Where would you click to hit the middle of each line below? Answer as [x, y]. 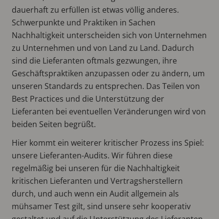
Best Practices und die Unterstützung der [88, 99]
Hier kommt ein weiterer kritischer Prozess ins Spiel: [108, 142]
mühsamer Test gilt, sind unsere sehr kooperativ [101, 206]
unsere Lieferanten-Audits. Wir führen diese [92, 155]
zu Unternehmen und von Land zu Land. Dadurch [103, 48]
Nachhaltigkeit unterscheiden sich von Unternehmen [109, 35]
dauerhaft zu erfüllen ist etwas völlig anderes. [95, 10]
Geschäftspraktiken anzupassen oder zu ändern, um [108, 73]
